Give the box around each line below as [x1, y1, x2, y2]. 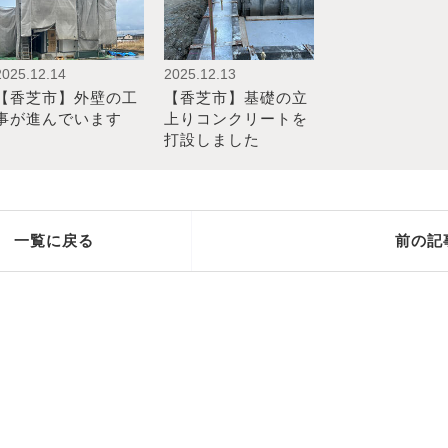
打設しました [164, 131, 260, 148]
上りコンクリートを [164, 110, 308, 127]
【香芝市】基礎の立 [164, 89, 308, 106]
